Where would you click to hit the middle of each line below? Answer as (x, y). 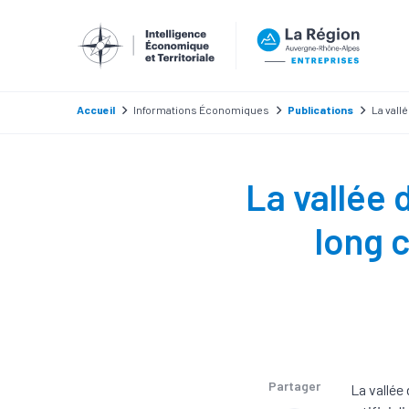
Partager (294, 386)
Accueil (96, 110)
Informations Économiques (201, 110)
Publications (320, 110)
